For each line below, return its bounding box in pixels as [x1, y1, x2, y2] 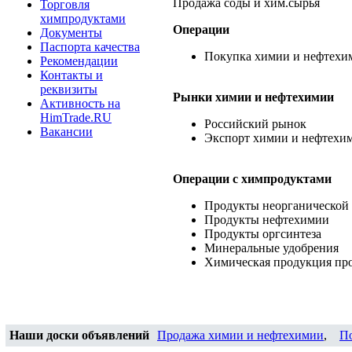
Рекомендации [40, 54, 118, 68]
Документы [40, 26, 102, 39]
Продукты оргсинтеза [204, 227, 321, 240]
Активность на [40, 97, 120, 110]
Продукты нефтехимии [204, 213, 329, 226]
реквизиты [40, 82, 97, 96]
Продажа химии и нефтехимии [157, 328, 324, 342]
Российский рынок [204, 117, 306, 130]
